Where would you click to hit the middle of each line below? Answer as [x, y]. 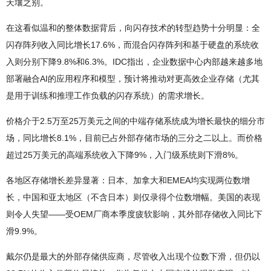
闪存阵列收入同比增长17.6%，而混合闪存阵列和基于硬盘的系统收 [132, 45]
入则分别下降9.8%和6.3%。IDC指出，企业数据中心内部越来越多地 [134, 62]
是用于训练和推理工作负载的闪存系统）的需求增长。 [108, 96]
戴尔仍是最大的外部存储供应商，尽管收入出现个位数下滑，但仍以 [133, 257]
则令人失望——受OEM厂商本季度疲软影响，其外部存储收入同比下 [134, 214]
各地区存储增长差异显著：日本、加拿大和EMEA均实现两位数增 [128, 181]
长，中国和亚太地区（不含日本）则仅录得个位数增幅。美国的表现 [133, 198]
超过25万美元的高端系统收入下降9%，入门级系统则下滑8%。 [125, 155]
